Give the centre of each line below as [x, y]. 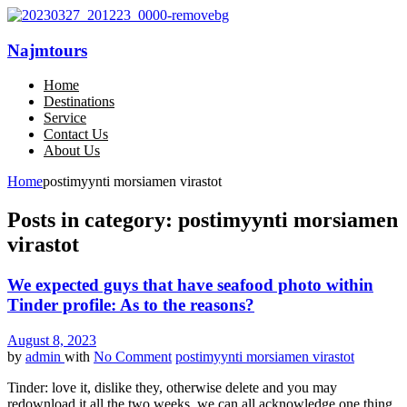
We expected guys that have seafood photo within [190, 285]
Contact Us [76, 134]
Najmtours [47, 50]
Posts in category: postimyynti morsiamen [203, 220]
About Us [72, 151]
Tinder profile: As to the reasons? [131, 305]
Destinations [79, 102]
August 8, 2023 [52, 340]
